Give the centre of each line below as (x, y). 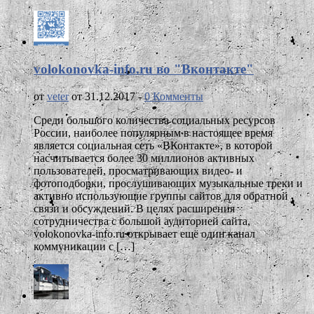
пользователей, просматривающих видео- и (138, 170)
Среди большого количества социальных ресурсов (155, 120)
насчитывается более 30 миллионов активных (144, 158)
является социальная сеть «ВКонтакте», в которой (153, 145)
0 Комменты (174, 96)
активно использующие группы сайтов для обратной (161, 196)
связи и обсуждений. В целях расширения (134, 208)
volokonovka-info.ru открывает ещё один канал (144, 233)
